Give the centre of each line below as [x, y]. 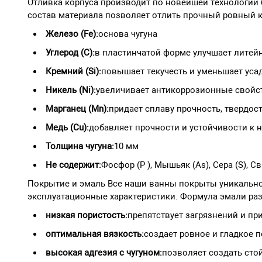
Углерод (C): [70, 52]
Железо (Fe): [72, 34]
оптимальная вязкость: [95, 234]
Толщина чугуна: [80, 146]
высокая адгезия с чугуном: [104, 252]
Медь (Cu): [67, 127]
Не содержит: [73, 165]
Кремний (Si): [73, 71]
